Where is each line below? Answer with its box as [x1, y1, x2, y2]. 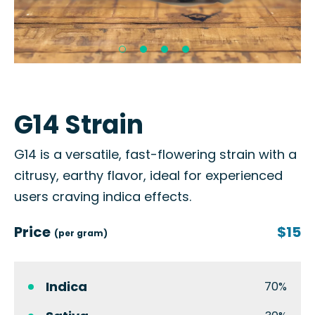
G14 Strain [14, 107, 143, 143]
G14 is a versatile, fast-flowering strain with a [14, 146, 297, 163]
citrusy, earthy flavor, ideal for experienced [14, 167, 283, 184]
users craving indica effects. [14, 188, 191, 205]
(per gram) [54, 227, 108, 239]
